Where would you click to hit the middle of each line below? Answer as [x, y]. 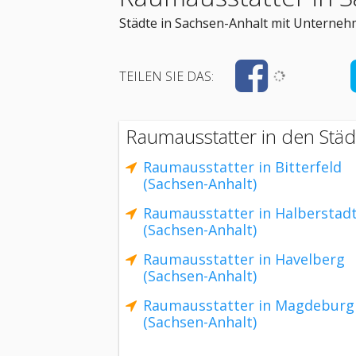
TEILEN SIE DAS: [166, 76]
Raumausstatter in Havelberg [244, 259]
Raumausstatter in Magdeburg [249, 305]
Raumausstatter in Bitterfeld [242, 167]
